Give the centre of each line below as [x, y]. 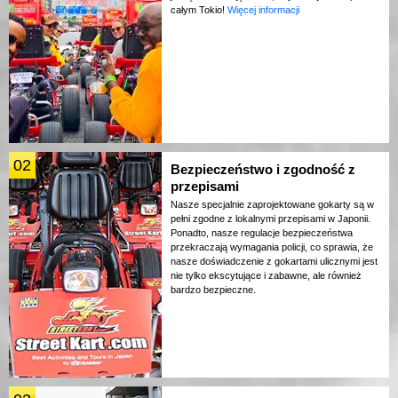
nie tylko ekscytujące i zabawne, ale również [266, 276]
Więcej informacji [263, 10]
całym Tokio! [199, 10]
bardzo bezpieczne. [213, 290]
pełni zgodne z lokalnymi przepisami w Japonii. [271, 219]
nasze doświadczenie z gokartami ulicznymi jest [274, 262]
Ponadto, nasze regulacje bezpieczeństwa [262, 233]
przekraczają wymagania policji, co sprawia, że [272, 247]
